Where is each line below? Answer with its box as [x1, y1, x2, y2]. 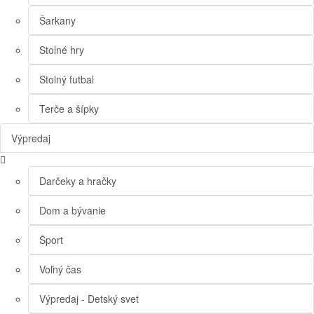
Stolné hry [39, 43, 84, 57]
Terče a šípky [39, 102, 99, 116]
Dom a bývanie [39, 203, 106, 218]
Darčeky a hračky [39, 174, 116, 189]
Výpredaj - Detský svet [39, 292, 139, 306]
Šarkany [39, 13, 76, 28]
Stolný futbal [39, 72, 94, 87]
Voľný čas [39, 262, 81, 277]
